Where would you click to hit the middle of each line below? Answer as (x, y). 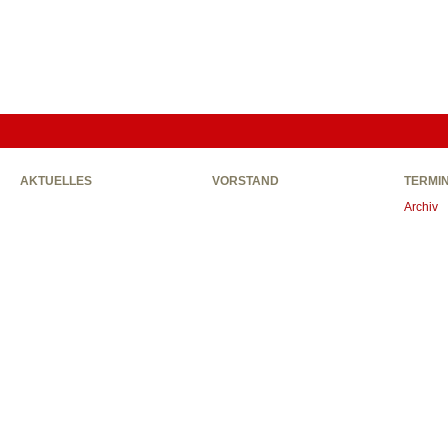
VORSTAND (245, 181)
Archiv (421, 207)
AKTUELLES (56, 181)
